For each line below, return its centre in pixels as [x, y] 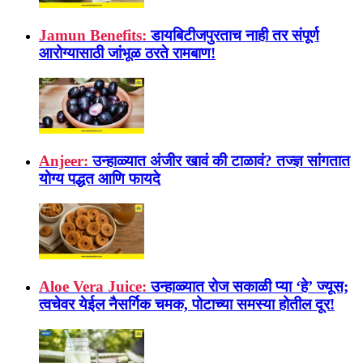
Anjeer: [64, 161]
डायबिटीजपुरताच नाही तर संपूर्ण [235, 36]
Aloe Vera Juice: [93, 287]
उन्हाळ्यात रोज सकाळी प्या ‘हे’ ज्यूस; [250, 287]
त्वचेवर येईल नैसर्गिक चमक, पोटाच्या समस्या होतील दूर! [187, 305]
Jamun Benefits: [93, 36]
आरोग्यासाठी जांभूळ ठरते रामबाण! [127, 53]
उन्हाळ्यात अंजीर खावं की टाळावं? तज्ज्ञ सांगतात [221, 161]
